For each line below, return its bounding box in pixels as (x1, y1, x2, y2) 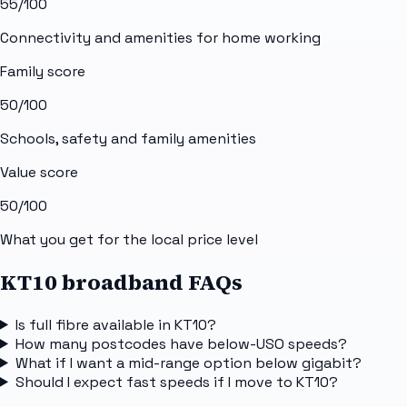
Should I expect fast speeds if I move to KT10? (15, 372, 338, 392)
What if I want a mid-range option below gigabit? (15, 352, 362, 372)
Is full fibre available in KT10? (15, 314, 216, 334)
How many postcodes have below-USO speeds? (15, 333, 347, 353)
